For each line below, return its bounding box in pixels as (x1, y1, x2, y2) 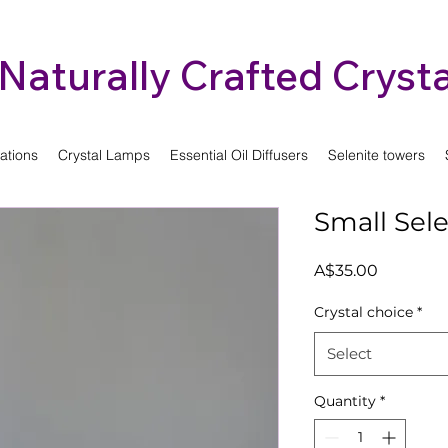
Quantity (314, 392, 376, 411)
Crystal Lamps (58, 146, 150, 165)
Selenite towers (328, 146, 425, 165)
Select (327, 344, 372, 364)
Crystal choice (314, 303, 413, 322)
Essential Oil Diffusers (170, 146, 308, 165)
